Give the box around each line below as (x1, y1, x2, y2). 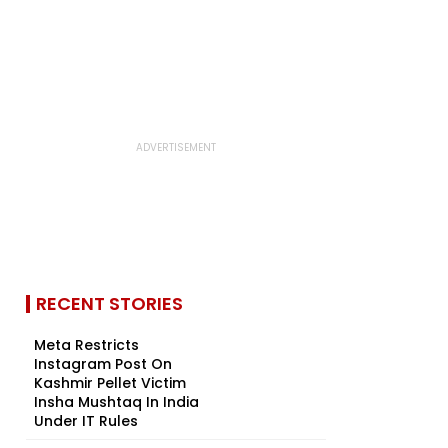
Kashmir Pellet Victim (34, 373, 186, 393)
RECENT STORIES (36, 291, 183, 316)
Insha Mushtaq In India (34, 392, 199, 412)
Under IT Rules (34, 411, 138, 431)
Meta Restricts (34, 335, 139, 355)
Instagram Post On (34, 354, 172, 374)
